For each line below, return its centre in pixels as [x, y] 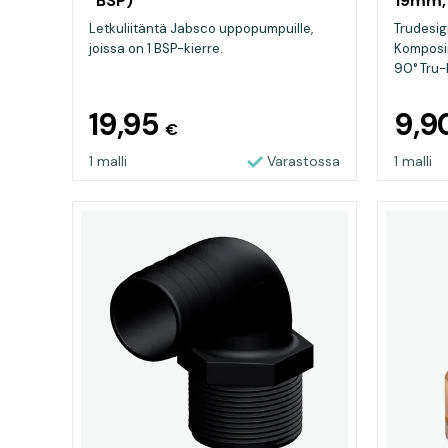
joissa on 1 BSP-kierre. [156, 48]
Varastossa [303, 161]
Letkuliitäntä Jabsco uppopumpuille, [201, 28]
